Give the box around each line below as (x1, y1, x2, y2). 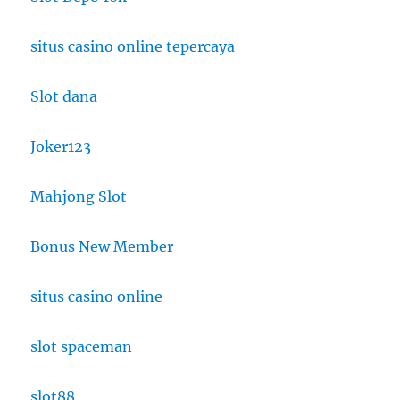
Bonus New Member (30, 237, 174, 256)
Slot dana (30, 87, 98, 106)
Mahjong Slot (30, 187, 128, 206)
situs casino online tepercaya (30, 37, 236, 56)
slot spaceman (30, 337, 133, 356)
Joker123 (30, 137, 92, 156)
